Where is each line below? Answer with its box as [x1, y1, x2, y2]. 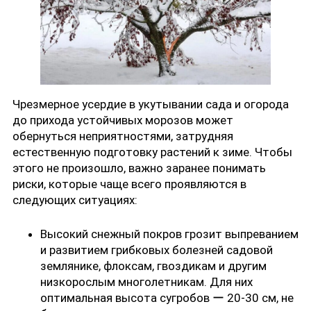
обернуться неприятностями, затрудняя [12, 129, 233, 144]
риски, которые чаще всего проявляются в [12, 177, 246, 192]
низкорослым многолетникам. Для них [40, 274, 253, 289]
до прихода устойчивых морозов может [12, 113, 233, 128]
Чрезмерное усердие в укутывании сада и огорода [12, 97, 289, 112]
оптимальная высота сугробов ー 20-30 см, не [40, 290, 294, 305]
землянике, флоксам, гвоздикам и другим [40, 258, 267, 273]
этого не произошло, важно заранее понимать [12, 161, 266, 176]
